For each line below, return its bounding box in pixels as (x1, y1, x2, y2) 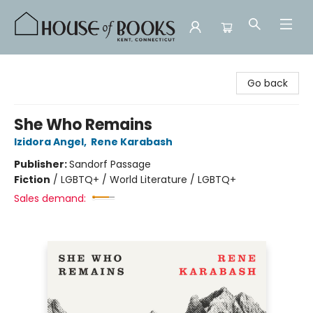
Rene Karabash (91, 135, 173, 149)
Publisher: (14, 157, 69, 171)
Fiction (14, 173, 50, 187)
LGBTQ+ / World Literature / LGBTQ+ (61, 173, 236, 187)
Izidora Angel (14, 135, 84, 149)
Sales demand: (14, 191, 86, 205)
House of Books (10, 61, 85, 75)
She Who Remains (14, 114, 152, 136)
